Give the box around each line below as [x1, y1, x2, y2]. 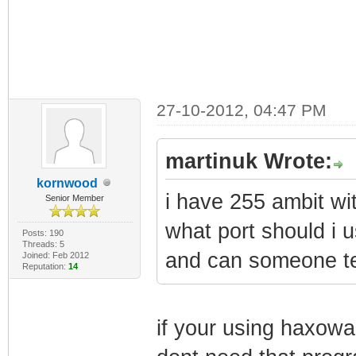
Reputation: [21, 261, 68, 271]
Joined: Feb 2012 [21, 250, 89, 260]
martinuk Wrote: [164, 149, 332, 173]
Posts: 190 [21, 227, 64, 238]
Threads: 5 [21, 238, 64, 249]
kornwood [36, 176, 98, 190]
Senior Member [45, 192, 105, 203]
